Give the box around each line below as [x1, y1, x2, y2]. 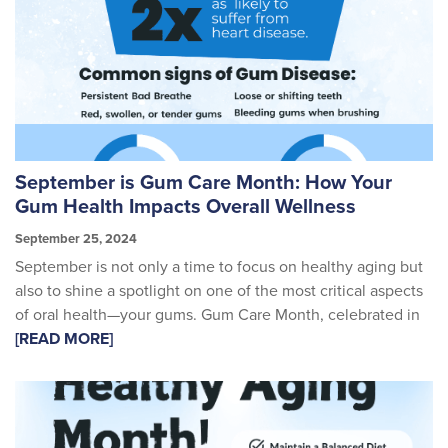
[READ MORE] [15, 329, 113, 350]
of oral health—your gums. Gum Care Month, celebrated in [15, 305, 420, 326]
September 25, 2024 [15, 230, 137, 247]
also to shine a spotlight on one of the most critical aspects [15, 281, 423, 302]
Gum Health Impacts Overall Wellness [15, 194, 361, 219]
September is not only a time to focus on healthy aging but [15, 257, 423, 278]
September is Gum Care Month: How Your [15, 170, 392, 195]
